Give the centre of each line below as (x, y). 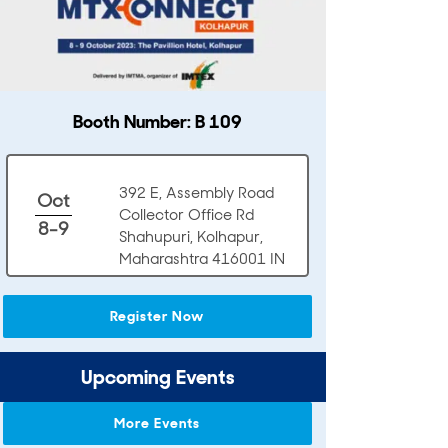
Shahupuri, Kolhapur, (190, 237)
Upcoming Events (157, 376)
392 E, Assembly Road (196, 193)
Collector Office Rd (186, 215)
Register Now (157, 315)
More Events (157, 422)
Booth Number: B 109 (157, 121)
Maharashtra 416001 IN (201, 259)
